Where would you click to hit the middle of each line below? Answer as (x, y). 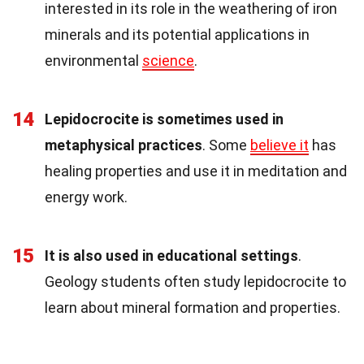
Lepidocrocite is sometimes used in (164, 119)
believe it (279, 145)
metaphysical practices (123, 145)
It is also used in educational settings (171, 256)
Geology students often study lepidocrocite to (195, 282)
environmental (93, 61)
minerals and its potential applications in (177, 35)
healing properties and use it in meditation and (196, 171)
